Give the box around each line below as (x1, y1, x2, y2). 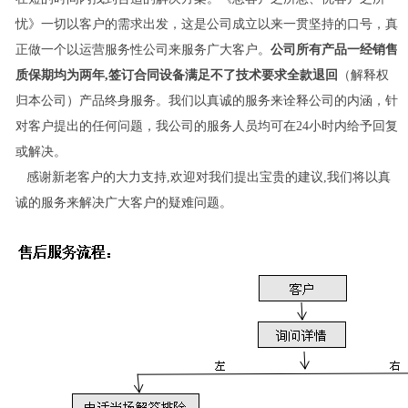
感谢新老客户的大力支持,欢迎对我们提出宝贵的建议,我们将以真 (15, 170, 391, 185)
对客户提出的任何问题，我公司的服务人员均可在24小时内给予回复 (15, 119, 398, 134)
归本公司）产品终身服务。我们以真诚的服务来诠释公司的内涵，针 (15, 94, 398, 108)
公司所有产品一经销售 (270, 43, 398, 57)
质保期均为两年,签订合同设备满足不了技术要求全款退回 (15, 68, 338, 83)
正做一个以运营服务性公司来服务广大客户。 (15, 43, 270, 57)
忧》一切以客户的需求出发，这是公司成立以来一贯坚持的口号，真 (15, 17, 398, 32)
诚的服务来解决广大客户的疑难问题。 (15, 196, 232, 210)
